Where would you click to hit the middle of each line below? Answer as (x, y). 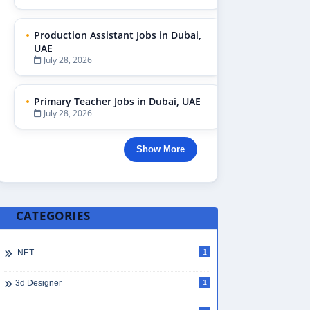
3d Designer (38, 283)
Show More (161, 149)
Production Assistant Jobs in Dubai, (118, 35)
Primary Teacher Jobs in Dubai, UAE (117, 101)
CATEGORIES (53, 215)
